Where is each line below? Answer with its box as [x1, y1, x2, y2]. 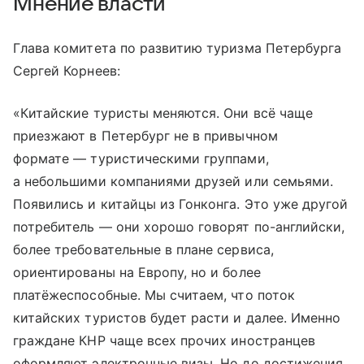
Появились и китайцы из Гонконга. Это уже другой [13, 195, 349, 212]
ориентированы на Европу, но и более [13, 263, 261, 280]
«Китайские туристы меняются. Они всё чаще [13, 104, 313, 121]
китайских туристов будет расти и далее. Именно [13, 309, 341, 326]
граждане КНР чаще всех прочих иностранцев [13, 331, 315, 349]
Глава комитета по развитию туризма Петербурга [13, 39, 342, 56]
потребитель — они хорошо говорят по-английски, [13, 218, 345, 235]
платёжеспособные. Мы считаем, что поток [13, 286, 295, 303]
